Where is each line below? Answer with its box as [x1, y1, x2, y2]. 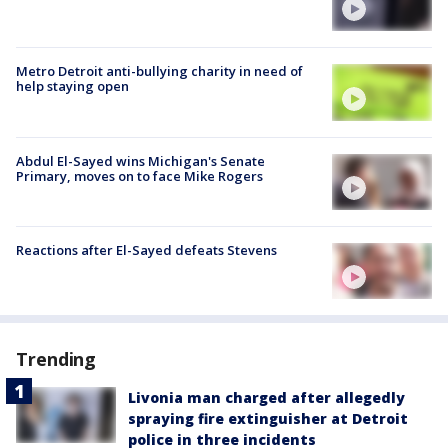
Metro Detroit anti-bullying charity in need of [16, 62, 303, 81]
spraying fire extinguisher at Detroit [128, 409, 408, 429]
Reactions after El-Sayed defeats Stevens [16, 240, 277, 259]
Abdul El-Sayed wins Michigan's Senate [16, 151, 265, 170]
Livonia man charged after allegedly [128, 388, 405, 408]
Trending [16, 347, 97, 372]
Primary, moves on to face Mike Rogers [16, 166, 263, 185]
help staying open [16, 77, 129, 96]
